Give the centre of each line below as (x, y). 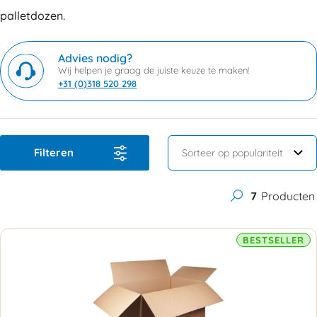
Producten (287, 196)
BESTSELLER (273, 240)
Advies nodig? (95, 58)
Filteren (54, 152)
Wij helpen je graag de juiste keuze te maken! (154, 70)
